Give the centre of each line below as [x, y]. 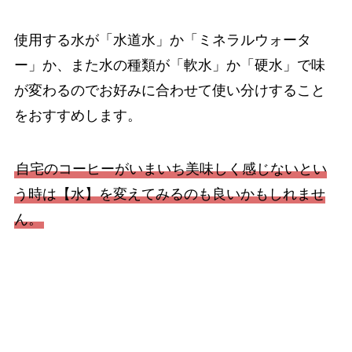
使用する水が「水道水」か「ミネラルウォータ [162, 40]
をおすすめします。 [77, 116]
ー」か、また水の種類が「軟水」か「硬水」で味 [169, 66]
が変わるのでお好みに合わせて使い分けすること [169, 91]
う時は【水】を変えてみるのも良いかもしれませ [169, 194]
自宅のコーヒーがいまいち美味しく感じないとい [171, 169]
